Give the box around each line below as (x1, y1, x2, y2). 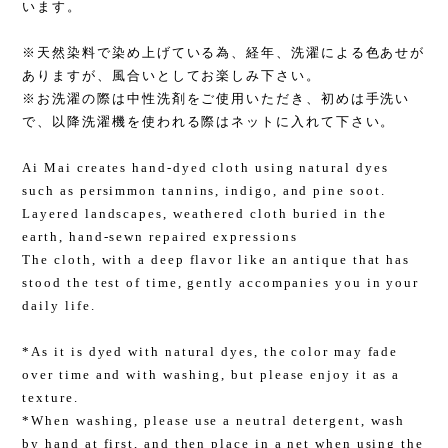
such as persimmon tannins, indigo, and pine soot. (22, 183, 386, 199)
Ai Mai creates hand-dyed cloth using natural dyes (22, 160, 389, 176)
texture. (22, 390, 79, 406)
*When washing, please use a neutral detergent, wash (22, 413, 406, 429)
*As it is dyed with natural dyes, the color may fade (22, 344, 399, 360)
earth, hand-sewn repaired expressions (22, 229, 298, 245)
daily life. (22, 298, 96, 314)
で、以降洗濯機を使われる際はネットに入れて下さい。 (22, 114, 396, 130)
